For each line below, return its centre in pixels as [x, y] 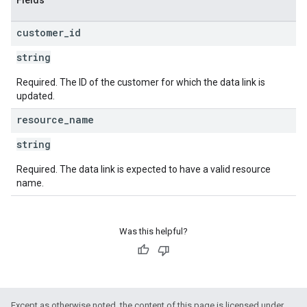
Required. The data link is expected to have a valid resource [144, 169]
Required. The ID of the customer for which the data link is [141, 82]
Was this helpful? [153, 231]
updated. [36, 96]
